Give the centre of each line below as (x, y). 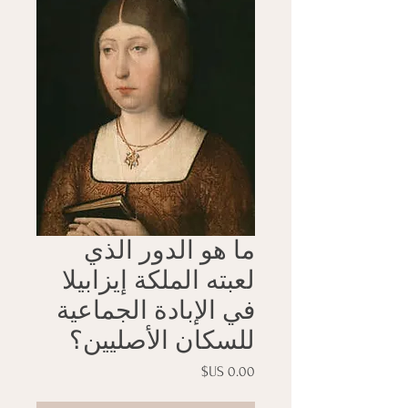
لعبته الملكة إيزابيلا (158, 280)
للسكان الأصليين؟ (162, 341)
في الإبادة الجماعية (156, 311)
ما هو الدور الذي (169, 250)
